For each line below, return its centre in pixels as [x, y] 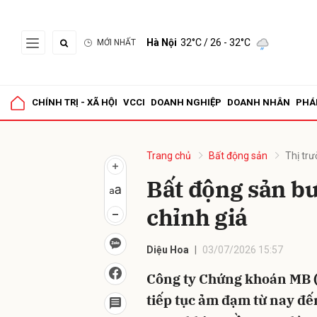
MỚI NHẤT [116, 42]
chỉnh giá [197, 217]
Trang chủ [169, 156]
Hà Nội [162, 42]
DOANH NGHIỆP [186, 102]
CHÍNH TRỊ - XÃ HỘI [75, 102]
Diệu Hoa [168, 250]
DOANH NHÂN [259, 102]
